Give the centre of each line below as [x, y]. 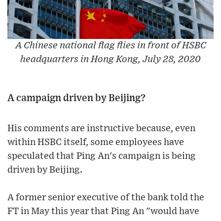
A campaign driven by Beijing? [76, 98]
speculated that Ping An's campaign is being [102, 156]
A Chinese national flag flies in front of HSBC [110, 46]
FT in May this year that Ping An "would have [103, 212]
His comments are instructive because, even [101, 129]
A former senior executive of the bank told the [106, 198]
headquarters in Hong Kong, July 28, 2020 [110, 60]
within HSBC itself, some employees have [96, 143]
